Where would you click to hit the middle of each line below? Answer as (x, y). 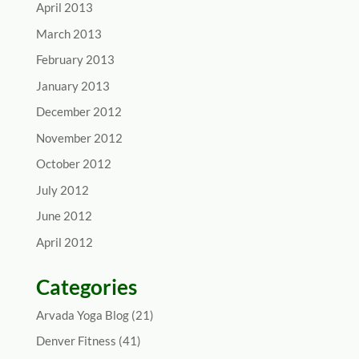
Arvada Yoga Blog (82, 315)
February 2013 (75, 60)
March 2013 (69, 33)
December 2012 (79, 112)
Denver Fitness (76, 341)
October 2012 (73, 164)
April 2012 (64, 242)
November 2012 (79, 137)
